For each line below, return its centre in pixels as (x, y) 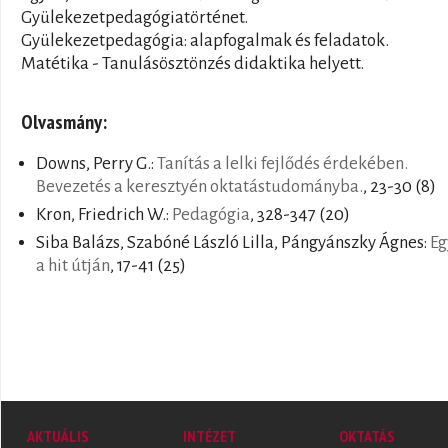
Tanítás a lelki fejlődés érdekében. (282, 164)
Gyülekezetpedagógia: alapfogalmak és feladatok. (205, 40)
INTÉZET (209, 435)
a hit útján (73, 266)
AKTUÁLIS (58, 435)
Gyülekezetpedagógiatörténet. (134, 17)
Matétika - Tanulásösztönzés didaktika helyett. (192, 63)
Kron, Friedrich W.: (104, 215)
